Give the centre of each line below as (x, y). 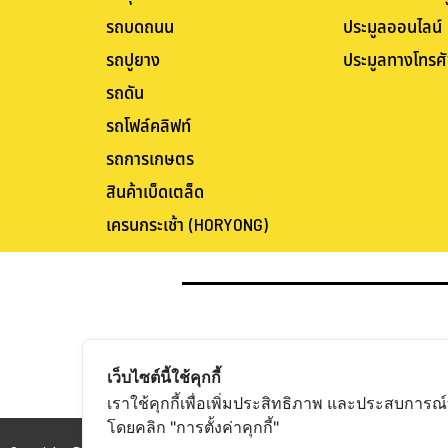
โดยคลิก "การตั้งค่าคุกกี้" (193, 427)
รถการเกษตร (149, 159)
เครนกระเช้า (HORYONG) (186, 225)
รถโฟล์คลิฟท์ (148, 126)
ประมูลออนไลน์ (393, 27)
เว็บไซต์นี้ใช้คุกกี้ (164, 377)
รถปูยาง (132, 60)
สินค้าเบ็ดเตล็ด (154, 192)
